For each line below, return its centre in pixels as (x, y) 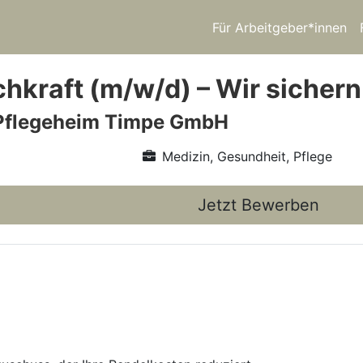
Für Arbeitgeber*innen (280, 27)
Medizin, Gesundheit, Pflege (247, 156)
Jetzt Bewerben (258, 205)
